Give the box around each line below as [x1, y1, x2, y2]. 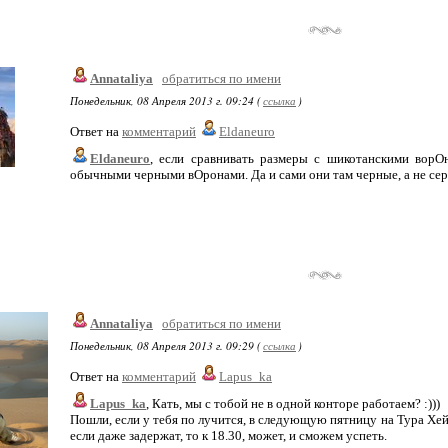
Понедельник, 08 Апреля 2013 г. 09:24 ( [70, 93, 261, 108]
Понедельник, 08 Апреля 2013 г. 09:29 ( [70, 338, 261, 353]
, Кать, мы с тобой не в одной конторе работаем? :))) [146, 396, 440, 411]
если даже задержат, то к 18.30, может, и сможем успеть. [70, 428, 387, 443]
